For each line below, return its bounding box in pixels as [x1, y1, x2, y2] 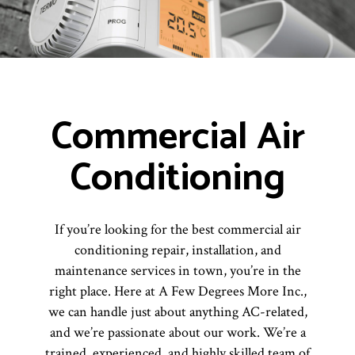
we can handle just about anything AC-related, [48, 302, 307, 321]
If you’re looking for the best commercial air [54, 219, 301, 239]
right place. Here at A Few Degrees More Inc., [48, 281, 307, 300]
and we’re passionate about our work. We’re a [49, 323, 306, 342]
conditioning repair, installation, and [74, 240, 281, 259]
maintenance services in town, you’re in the [54, 261, 301, 280]
